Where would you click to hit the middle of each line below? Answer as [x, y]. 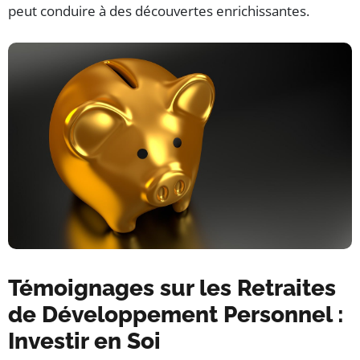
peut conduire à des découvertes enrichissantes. [159, 11]
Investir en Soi [84, 342]
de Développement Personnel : [176, 315]
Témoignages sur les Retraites [172, 288]
